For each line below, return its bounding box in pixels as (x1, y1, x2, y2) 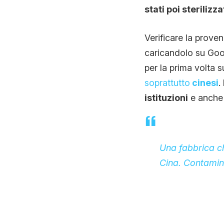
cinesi (189, 77, 218, 88)
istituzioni (144, 92, 188, 103)
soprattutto (144, 77, 190, 88)
